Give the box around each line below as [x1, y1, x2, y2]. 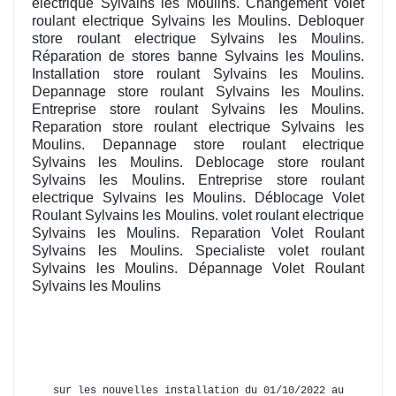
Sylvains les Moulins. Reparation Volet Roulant [32, 225, 364, 241]
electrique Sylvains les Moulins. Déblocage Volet [32, 190, 364, 206]
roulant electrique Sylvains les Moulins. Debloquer [32, 13, 364, 29]
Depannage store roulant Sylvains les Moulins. [32, 84, 364, 100]
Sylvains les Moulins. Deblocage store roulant [32, 155, 364, 171]
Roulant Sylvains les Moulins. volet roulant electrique [32, 208, 364, 224]
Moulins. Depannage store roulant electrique [32, 137, 364, 153]
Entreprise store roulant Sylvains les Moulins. [32, 102, 364, 118]
